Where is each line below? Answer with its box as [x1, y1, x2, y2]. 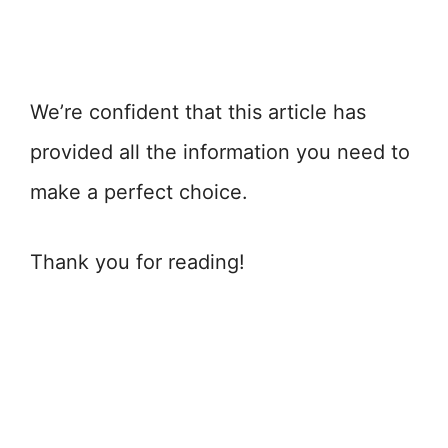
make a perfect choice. [30, 180, 248, 204]
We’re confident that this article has [30, 100, 366, 124]
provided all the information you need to [30, 140, 410, 164]
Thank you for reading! [30, 250, 245, 274]
